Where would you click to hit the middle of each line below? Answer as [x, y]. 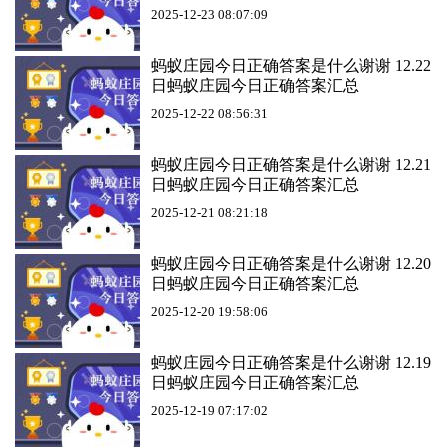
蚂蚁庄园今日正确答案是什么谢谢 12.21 [291, 164]
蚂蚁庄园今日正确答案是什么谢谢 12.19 [291, 362]
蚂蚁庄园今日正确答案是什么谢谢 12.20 [291, 263]
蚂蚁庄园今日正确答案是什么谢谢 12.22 [291, 65]
